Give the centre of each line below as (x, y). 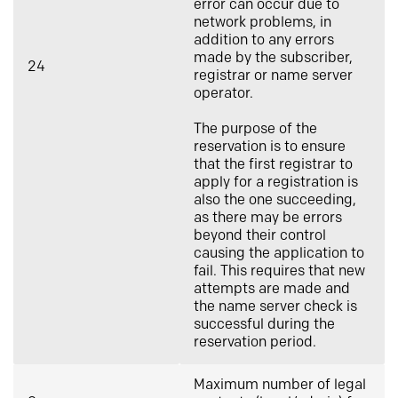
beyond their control (260, 236)
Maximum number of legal (280, 385)
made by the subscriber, (273, 58)
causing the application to (279, 254)
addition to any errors (264, 40)
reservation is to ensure (270, 147)
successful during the (264, 325)
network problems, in (263, 23)
